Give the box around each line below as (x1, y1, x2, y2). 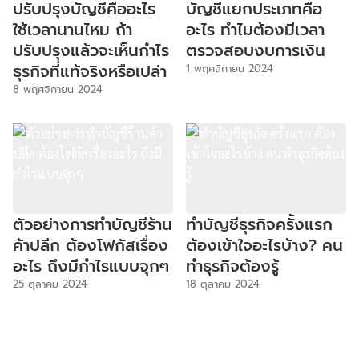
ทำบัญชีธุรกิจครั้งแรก (186, 212, 333, 236)
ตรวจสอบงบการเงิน (186, 38, 325, 63)
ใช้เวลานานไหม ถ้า (13, 18, 132, 42)
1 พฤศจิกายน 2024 (186, 61, 273, 76)
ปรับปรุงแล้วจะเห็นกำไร (13, 38, 169, 63)
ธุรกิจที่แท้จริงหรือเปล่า (13, 59, 167, 83)
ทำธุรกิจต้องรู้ (186, 253, 279, 278)
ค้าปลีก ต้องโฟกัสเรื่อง (13, 232, 168, 257)
